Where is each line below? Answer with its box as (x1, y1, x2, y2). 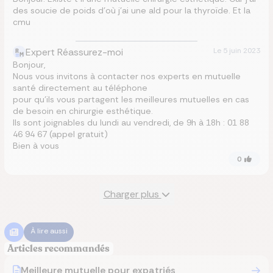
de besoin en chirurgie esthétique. (13, 105, 153, 117)
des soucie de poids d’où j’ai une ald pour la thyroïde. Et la (13, 5, 250, 16)
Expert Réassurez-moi (26, 46, 123, 59)
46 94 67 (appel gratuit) (13, 129, 108, 140)
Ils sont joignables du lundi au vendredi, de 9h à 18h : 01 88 (13, 117, 249, 129)
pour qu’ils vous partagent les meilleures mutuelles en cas (13, 94, 249, 105)
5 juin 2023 (223, 46, 260, 56)
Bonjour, (13, 59, 45, 71)
